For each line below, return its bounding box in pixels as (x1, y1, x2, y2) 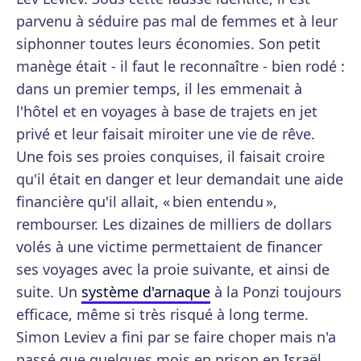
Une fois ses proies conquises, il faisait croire (16, 147, 325, 166)
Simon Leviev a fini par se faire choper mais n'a (16, 327, 336, 346)
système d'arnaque (81, 282, 210, 301)
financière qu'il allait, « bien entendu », (16, 192, 277, 211)
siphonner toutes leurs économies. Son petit (16, 34, 321, 53)
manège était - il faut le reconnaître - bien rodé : (16, 56, 345, 76)
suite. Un (16, 282, 81, 301)
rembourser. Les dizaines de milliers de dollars (16, 214, 332, 234)
